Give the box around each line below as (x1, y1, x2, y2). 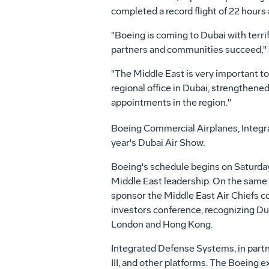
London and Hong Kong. (110, 219, 213, 231)
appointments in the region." (110, 97, 231, 108)
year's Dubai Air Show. (110, 137, 205, 149)
